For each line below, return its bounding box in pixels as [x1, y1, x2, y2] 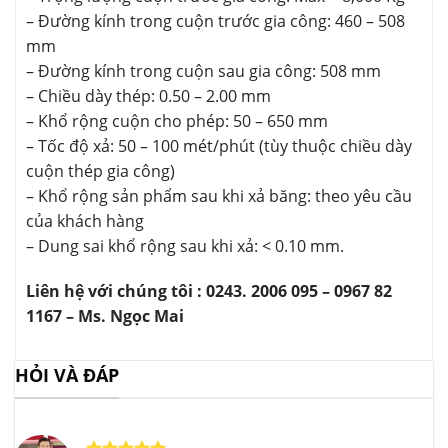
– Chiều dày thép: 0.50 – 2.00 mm [26, 84, 271, 107]
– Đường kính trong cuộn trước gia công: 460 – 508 [26, 9, 405, 32]
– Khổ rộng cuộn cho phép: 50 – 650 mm [26, 109, 328, 132]
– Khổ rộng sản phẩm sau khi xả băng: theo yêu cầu [26, 184, 412, 207]
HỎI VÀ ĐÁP [15, 363, 119, 388]
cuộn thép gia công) [26, 159, 175, 182]
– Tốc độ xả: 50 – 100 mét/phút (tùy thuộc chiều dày [26, 134, 412, 157]
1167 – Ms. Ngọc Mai [26, 305, 184, 328]
